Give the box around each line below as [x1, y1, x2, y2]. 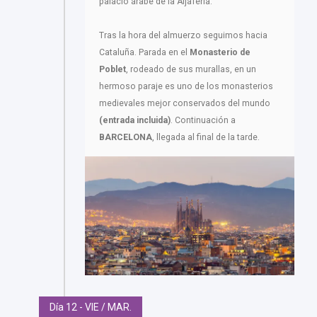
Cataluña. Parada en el [99, 47, 190, 57]
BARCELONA [99, 132, 152, 142]
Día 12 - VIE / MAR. [50, 301, 132, 313]
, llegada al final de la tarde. [152, 132, 260, 142]
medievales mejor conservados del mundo [99, 98, 270, 108]
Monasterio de [190, 47, 250, 57]
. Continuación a [171, 115, 236, 125]
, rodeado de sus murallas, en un [126, 64, 256, 74]
